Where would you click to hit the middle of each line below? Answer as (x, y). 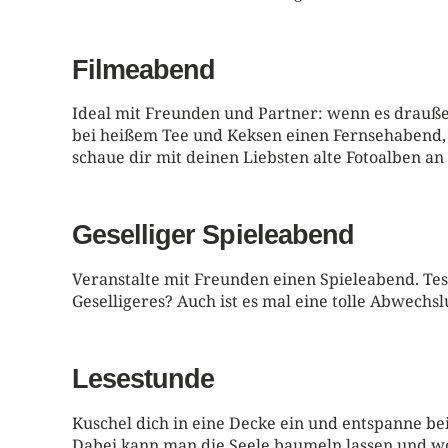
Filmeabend (144, 69)
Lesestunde (143, 378)
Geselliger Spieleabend (213, 235)
